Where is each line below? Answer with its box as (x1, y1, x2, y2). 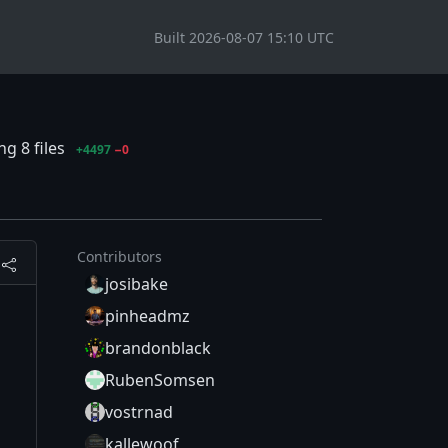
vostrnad (105, 401, 173, 424)
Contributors (77, 247, 162, 267)
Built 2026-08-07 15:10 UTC (154, 27, 334, 47)
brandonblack (105, 337, 211, 360)
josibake (105, 273, 168, 296)
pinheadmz (105, 305, 190, 328)
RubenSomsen (105, 369, 215, 392)
